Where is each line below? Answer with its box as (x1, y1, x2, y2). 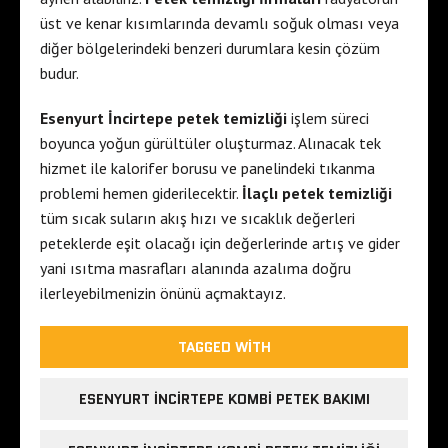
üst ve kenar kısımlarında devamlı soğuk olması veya (40, 12, 399, 33)
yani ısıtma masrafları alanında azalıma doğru (40, 257, 351, 278)
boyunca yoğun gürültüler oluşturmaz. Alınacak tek (40, 132, 381, 153)
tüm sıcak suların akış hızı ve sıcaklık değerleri (40, 207, 355, 228)
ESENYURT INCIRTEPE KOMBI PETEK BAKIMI (78, 388, 370, 409)
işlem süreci (287, 107, 369, 128)
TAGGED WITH (177, 336, 271, 357)
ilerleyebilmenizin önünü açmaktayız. (40, 282, 286, 303)
